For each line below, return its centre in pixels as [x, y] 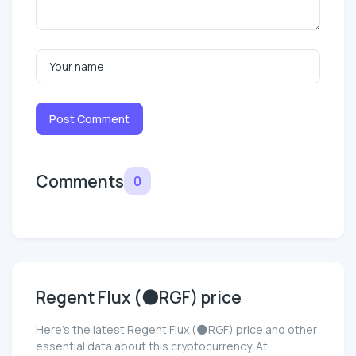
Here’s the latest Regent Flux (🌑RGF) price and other [176, 329]
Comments [80, 181]
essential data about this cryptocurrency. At [152, 346]
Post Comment [89, 118]
